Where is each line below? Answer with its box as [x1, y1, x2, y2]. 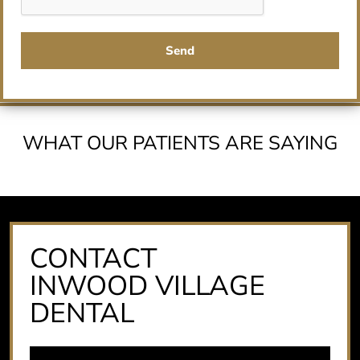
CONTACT [30, 240, 157, 278]
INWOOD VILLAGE [30, 268, 266, 305]
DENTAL [30, 295, 135, 333]
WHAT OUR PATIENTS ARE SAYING [22, 129, 337, 156]
